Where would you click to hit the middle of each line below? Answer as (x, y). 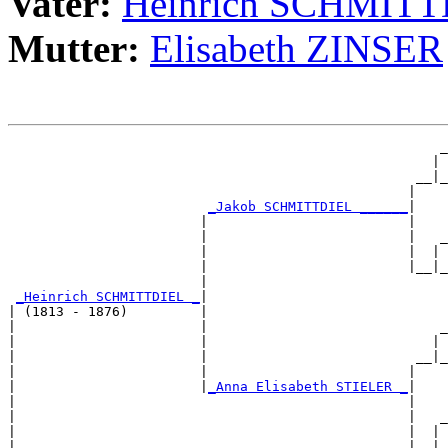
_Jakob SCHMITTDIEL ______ (308, 207)
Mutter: (79, 49)
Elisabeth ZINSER (296, 49)
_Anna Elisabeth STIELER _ (308, 387)
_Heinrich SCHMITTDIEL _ (108, 297)
